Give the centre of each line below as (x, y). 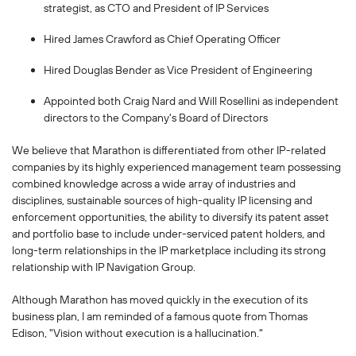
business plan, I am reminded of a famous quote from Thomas (160, 317)
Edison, (31, 333)
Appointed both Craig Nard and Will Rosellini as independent (191, 101)
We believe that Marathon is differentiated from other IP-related (169, 151)
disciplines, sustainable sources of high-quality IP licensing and (162, 201)
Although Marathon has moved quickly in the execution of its (160, 300)
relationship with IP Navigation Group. (105, 267)
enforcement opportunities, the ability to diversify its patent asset (170, 217)
